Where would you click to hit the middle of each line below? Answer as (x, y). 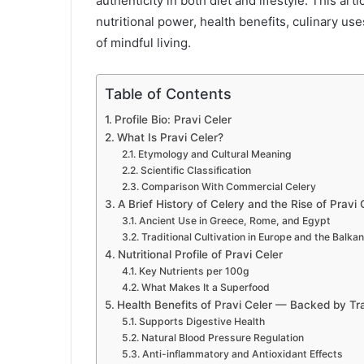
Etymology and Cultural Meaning (214, 154)
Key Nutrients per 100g (194, 271)
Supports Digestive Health (201, 322)
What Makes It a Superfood (205, 288)
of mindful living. (143, 43)
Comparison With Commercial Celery (228, 187)
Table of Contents (168, 94)
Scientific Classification (195, 171)
